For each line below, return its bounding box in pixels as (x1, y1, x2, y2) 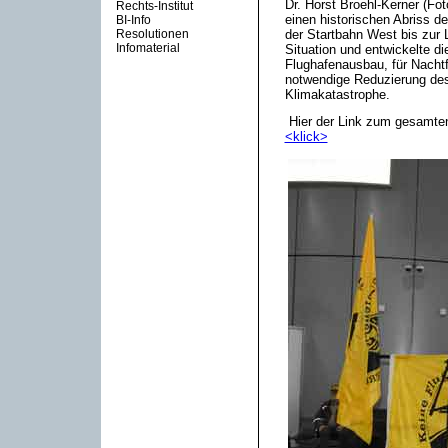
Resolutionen (115, 27, 189, 41)
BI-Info (115, 13, 151, 27)
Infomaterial (115, 41, 180, 55)
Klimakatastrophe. (284, 87, 390, 102)
